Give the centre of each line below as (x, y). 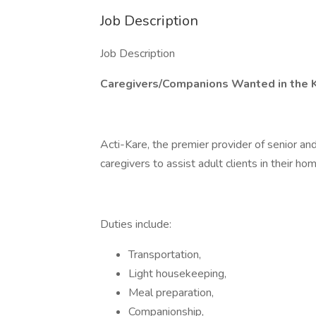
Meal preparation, (171, 293)
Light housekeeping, (177, 274)
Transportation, (165, 255)
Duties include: (136, 224)
